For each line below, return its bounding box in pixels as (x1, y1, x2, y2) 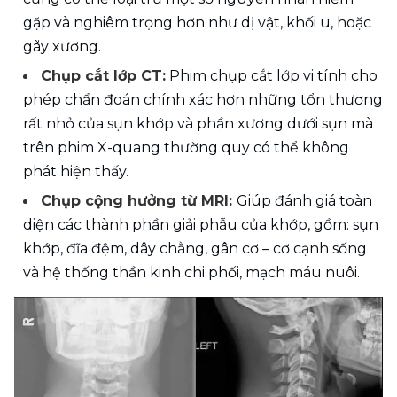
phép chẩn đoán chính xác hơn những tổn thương (23, 90, 383, 108)
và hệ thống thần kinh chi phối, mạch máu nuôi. (23, 263, 360, 281)
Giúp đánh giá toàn (237, 191, 372, 209)
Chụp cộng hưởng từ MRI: (41, 191, 237, 209)
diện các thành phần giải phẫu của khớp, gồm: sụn (23, 215, 378, 233)
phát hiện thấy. (23, 162, 128, 180)
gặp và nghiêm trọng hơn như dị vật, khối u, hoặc (23, 13, 371, 31)
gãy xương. (23, 37, 101, 55)
